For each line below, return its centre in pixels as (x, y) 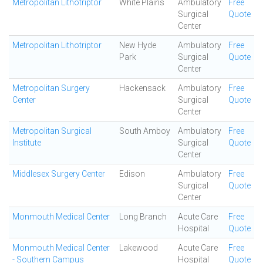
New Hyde (138, 45)
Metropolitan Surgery (51, 88)
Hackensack (142, 88)
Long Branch (143, 217)
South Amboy (145, 131)
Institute (27, 143)
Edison (132, 174)
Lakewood (139, 248)
